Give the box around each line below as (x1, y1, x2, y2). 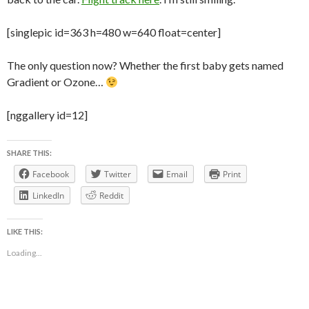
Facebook (32, 168, 69, 181)
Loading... (7, 248, 42, 259)
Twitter (104, 168, 131, 181)
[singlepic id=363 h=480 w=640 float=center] (7, 26, 221, 39)
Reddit (99, 190, 123, 202)
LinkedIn (32, 190, 64, 202)
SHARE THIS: (7, 148, 52, 158)
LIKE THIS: (7, 227, 43, 237)
